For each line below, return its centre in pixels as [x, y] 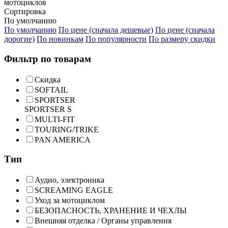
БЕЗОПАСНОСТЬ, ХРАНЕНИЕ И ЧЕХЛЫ [111, 211]
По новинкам [60, 39]
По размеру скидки [182, 39]
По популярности [116, 39]
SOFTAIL [51, 90]
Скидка [48, 79]
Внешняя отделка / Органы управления [103, 221]
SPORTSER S [48, 109]
